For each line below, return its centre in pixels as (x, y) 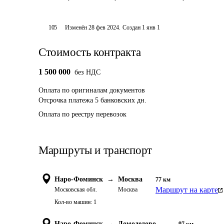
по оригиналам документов (103, 90)
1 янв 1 (151, 27)
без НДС (87, 72)
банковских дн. (123, 100)
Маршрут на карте (187, 190)
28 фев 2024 (104, 27)
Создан (132, 27)
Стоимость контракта (90, 52)
